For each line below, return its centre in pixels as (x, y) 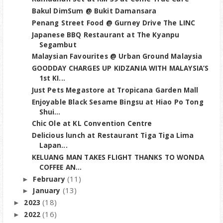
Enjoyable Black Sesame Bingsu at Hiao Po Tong (117, 102)
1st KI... (52, 78)
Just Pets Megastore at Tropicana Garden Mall (115, 90)
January (47, 191)
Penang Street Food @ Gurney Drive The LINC (113, 23)
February (49, 179)
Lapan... (53, 146)
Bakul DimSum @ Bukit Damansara (94, 11)
